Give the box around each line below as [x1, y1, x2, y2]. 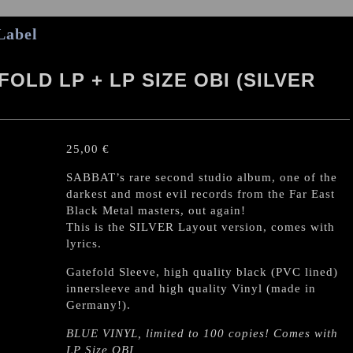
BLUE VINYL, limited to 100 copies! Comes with [66, 327, 338, 340]
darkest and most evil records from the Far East [66, 188, 335, 200]
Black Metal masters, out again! [66, 204, 246, 217]
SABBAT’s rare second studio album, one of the [66, 171, 337, 184]
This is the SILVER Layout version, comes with [66, 221, 335, 233]
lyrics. [66, 237, 102, 250]
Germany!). [66, 299, 131, 311]
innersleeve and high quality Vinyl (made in [66, 282, 316, 295]
